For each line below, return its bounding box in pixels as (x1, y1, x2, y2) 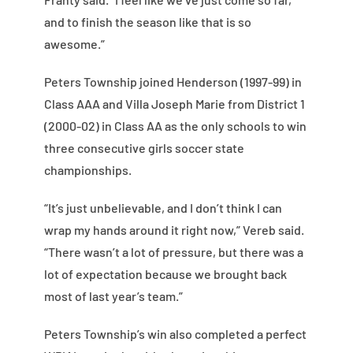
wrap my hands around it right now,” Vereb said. (43, 222, 304, 238)
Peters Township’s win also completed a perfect (43, 326, 307, 342)
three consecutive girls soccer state (43, 140, 244, 156)
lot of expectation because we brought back (43, 266, 287, 282)
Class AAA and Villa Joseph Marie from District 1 (43, 96, 305, 112)
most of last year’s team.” (43, 288, 183, 304)
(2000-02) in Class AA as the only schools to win (43, 118, 307, 134)
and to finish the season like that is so (43, 14, 251, 30)
